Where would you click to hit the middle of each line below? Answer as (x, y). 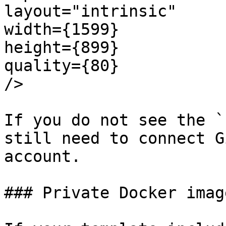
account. (42, 156)
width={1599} (62, 29)
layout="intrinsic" (90, 11)
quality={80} (62, 66)
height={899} (62, 47)
